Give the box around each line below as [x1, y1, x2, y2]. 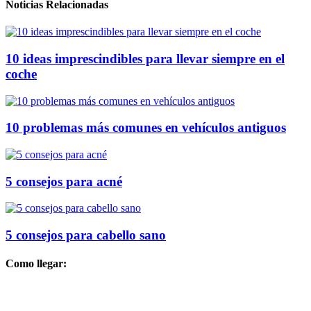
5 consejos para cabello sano [6, 228, 166, 243]
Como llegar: [6, 258, 67, 270]
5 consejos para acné [6, 174, 122, 189]
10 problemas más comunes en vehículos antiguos [6, 120, 286, 135]
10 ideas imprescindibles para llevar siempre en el [6, 51, 285, 66]
